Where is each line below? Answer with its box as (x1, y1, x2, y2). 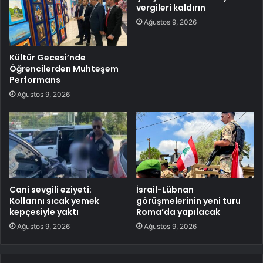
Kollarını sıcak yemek (9, 194, 99, 207)
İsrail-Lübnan (136, 183, 194, 195)
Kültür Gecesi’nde (9, 51, 86, 63)
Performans (9, 73, 60, 86)
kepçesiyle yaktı (9, 205, 79, 218)
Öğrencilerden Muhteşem (9, 62, 119, 75)
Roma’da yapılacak (136, 205, 220, 218)
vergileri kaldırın (136, 1, 205, 14)
